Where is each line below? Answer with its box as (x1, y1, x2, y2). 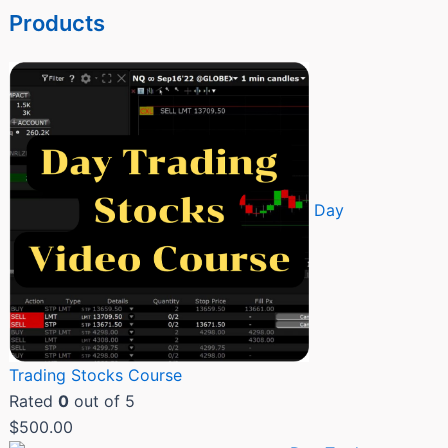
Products (9, 9, 106, 36)
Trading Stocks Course (9, 364, 183, 385)
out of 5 (69, 390, 136, 411)
